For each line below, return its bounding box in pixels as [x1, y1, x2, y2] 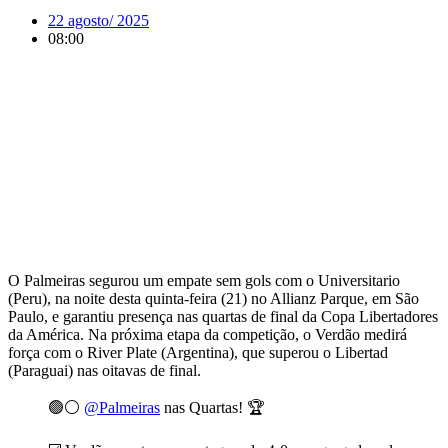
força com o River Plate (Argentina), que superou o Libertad [8, 343, 388, 361]
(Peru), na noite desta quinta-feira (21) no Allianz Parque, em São [8, 289, 419, 307]
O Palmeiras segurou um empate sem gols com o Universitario [8, 271, 400, 289]
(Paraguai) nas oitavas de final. [8, 361, 201, 379]
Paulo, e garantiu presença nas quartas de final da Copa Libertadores [8, 307, 438, 325]
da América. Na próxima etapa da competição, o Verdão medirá [8, 325, 407, 343]
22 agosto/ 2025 [48, 11, 149, 29]
